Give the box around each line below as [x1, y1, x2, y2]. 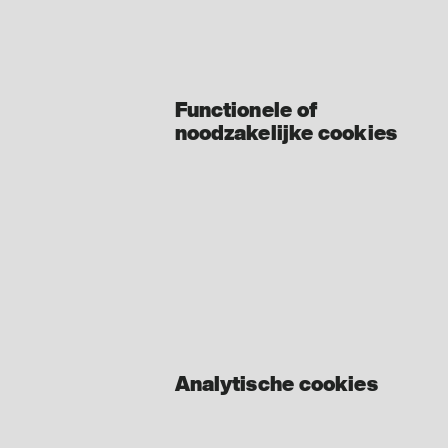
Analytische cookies [174, 376, 378, 396]
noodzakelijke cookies [174, 125, 397, 145]
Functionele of [174, 102, 319, 122]
